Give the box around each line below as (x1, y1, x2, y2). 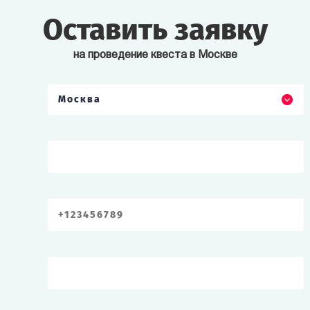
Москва (58, 93, 101, 105)
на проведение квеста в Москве (73, 50, 237, 61)
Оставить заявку (42, 12, 268, 47)
